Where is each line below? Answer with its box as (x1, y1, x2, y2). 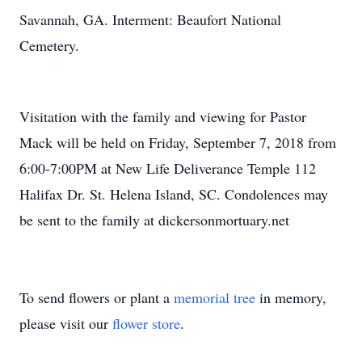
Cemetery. (19, 36, 79, 55)
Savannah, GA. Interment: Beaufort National (19, 10, 281, 29)
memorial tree (174, 288, 255, 307)
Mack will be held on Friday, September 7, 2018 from (19, 133, 336, 152)
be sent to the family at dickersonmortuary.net (19, 210, 289, 229)
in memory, (255, 288, 326, 307)
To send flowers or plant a (19, 288, 174, 307)
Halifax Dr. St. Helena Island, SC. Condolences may (19, 184, 328, 204)
